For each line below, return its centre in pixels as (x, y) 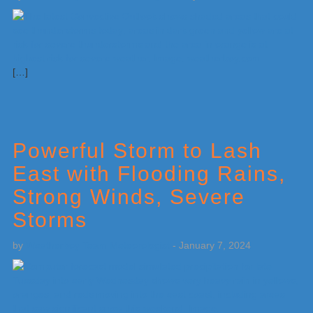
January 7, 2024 (215, 245)
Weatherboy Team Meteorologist (98, 245)
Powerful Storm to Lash (137, 151)
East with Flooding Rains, (149, 174)
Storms (50, 220)
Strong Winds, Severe (129, 197)
